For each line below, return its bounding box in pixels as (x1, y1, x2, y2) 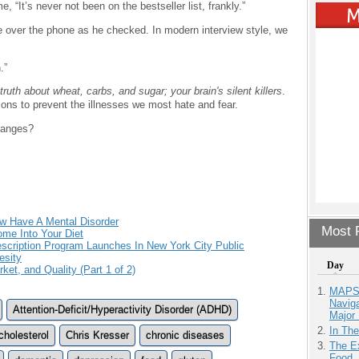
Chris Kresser (66, 329, 129, 341)
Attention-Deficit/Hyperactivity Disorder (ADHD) (13, 303, 232, 316)
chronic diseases (146, 329, 224, 341)
